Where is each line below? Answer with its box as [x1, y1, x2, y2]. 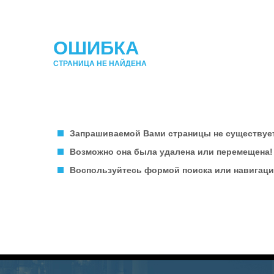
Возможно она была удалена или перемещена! [70, 147, 273, 157]
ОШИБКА [53, 37, 139, 59]
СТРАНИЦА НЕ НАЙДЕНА [53, 59, 147, 68]
